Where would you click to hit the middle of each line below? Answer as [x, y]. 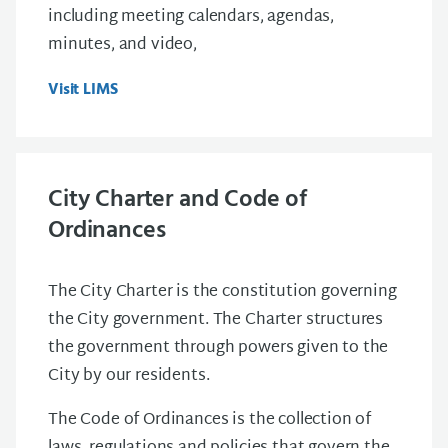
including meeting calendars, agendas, [191, 17]
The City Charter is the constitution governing [222, 292]
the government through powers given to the [218, 348]
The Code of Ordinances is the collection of [210, 420]
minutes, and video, [122, 45]
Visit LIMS [83, 90]
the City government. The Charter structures [216, 320]
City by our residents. [129, 376]
